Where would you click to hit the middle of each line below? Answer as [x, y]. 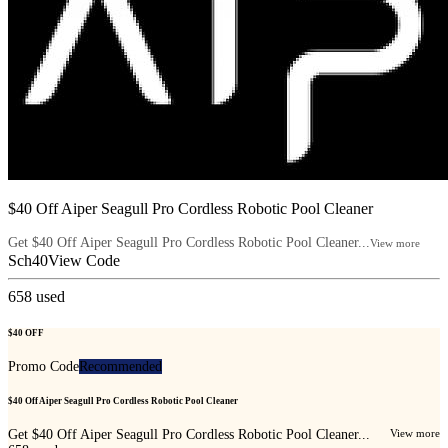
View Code [84, 261]
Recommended [120, 366]
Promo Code [43, 366]
